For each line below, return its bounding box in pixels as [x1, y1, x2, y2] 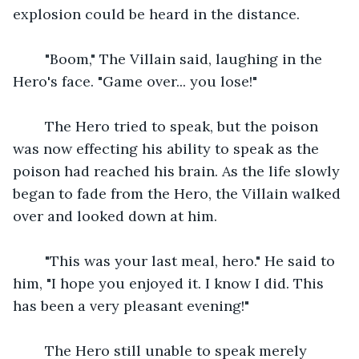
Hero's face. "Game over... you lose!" [13, 71, 257, 91]
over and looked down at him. [13, 206, 217, 225]
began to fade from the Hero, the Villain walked [13, 184, 345, 203]
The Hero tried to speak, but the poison [29, 116, 322, 135]
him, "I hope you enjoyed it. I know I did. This [13, 273, 328, 292]
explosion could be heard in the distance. [13, 4, 300, 23]
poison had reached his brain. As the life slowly [13, 161, 344, 180]
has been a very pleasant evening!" [13, 296, 249, 315]
